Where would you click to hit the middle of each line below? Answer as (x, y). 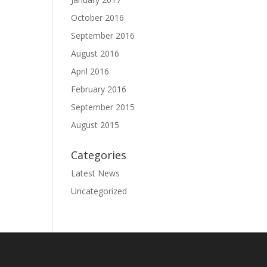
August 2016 (95, 53)
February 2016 (99, 89)
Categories (99, 155)
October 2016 (98, 18)
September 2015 (103, 107)
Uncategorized (99, 191)
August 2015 (95, 125)
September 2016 (103, 35)
